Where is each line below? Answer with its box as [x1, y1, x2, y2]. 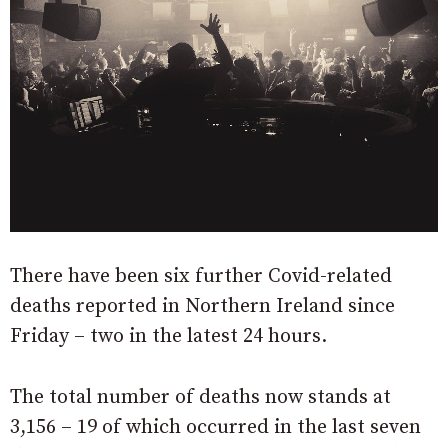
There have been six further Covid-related [10, 264, 392, 290]
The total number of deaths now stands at [10, 385, 391, 411]
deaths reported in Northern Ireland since [10, 294, 395, 320]
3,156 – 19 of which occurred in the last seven [10, 415, 421, 441]
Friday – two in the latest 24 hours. [10, 324, 327, 350]
